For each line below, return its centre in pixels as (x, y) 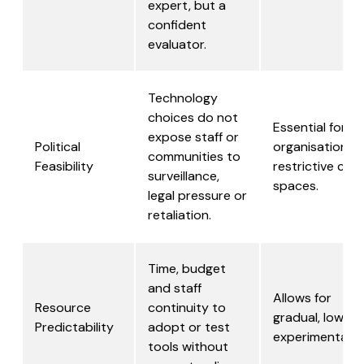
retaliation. (180, 215)
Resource (63, 308)
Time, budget (187, 269)
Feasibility (64, 167)
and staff (175, 288)
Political (58, 147)
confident (177, 25)
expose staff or (193, 137)
